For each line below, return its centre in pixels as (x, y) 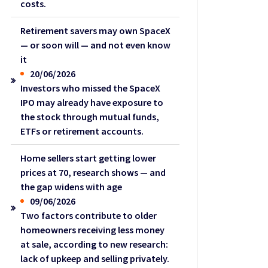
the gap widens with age (71, 187)
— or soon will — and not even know (96, 45)
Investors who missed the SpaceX (91, 88)
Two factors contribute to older (89, 216)
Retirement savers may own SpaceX (96, 31)
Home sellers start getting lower (89, 158)
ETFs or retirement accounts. (82, 131)
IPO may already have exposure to (92, 103)
